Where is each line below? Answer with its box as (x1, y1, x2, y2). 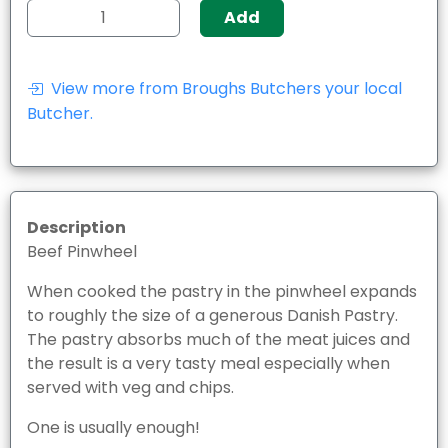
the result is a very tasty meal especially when (27, 351, 390, 375)
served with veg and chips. (27, 375, 234, 399)
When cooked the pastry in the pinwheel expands (27, 279, 417, 303)
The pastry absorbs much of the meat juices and (27, 327, 410, 351)
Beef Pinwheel (27, 239, 137, 263)
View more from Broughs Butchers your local (43, 76, 402, 100)
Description (27, 215, 126, 239)
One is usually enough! (27, 415, 200, 439)
